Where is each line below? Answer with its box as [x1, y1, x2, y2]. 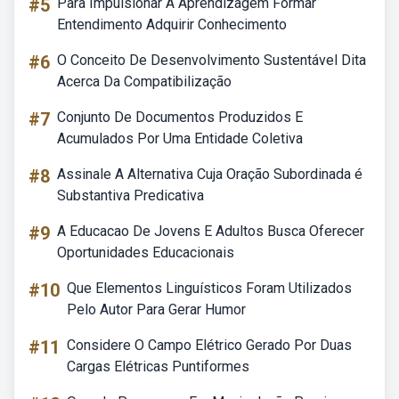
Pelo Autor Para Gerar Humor [67, 301, 246, 318]
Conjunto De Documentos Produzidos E [57, 109, 303, 126]
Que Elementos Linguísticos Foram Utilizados [67, 280, 352, 297]
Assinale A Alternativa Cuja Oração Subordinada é [57, 166, 362, 183]
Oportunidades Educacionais [57, 244, 234, 261]
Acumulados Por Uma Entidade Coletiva [57, 130, 303, 147]
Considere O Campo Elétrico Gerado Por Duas [67, 337, 352, 354]
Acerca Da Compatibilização [57, 73, 232, 90]
